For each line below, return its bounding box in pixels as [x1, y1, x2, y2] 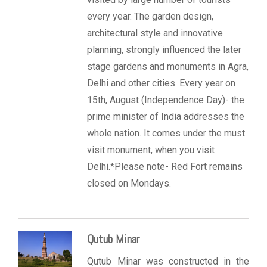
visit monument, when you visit [87, 144, 215, 156]
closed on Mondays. [87, 178, 172, 190]
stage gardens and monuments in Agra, [87, 61, 249, 73]
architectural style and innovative [87, 27, 223, 39]
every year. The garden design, [87, 11, 214, 23]
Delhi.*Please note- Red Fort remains [87, 161, 243, 173]
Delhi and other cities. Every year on [87, 77, 236, 89]
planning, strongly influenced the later [87, 44, 242, 56]
